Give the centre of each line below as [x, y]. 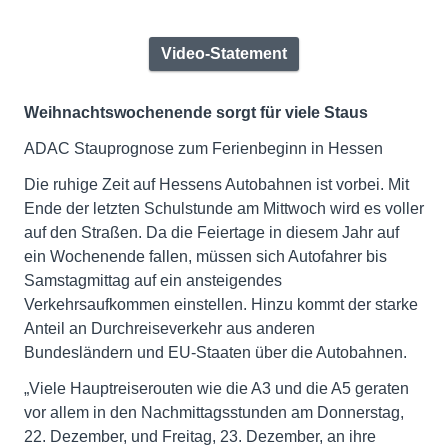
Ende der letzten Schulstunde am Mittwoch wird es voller [224, 209]
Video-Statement [224, 54]
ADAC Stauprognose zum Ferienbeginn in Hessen [203, 149]
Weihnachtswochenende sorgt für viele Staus [196, 113]
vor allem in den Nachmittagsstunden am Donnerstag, [214, 413]
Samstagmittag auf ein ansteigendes [153, 281]
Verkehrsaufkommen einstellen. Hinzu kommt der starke [221, 305]
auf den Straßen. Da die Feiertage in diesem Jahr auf [211, 233]
